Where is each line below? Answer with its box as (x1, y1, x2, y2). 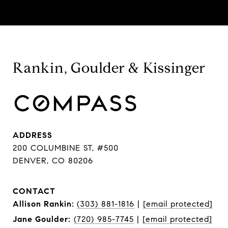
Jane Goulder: (13, 214, 71, 224)
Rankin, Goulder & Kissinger (13, 59, 206, 77)
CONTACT (13, 186, 55, 196)
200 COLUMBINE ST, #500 (13, 143, 119, 153)
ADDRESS (13, 130, 52, 140)
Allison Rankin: (13, 199, 77, 209)
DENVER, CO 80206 (13, 156, 93, 166)
